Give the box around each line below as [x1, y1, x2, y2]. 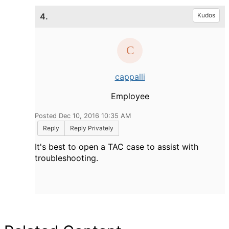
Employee [110, 90, 149, 101]
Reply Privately [70, 124, 113, 132]
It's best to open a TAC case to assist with [35, 141, 198, 152]
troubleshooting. [35, 152, 98, 163]
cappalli [114, 71, 145, 82]
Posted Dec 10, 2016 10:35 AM [35, 111, 131, 120]
